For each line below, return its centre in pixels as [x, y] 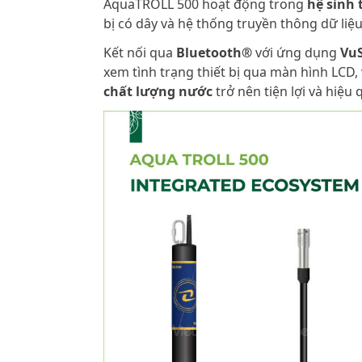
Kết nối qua [140, 52]
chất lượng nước [158, 91]
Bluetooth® [214, 52]
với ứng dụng [296, 52]
